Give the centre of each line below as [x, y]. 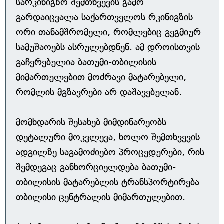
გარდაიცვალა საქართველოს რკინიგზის [104, 17]
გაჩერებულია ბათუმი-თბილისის [86, 62]
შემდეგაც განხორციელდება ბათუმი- [96, 167]
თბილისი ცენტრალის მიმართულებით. [101, 197]
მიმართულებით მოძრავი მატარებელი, [101, 77]
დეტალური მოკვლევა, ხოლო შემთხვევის [108, 137]
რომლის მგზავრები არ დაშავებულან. [99, 92]
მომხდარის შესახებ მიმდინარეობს [91, 122]
